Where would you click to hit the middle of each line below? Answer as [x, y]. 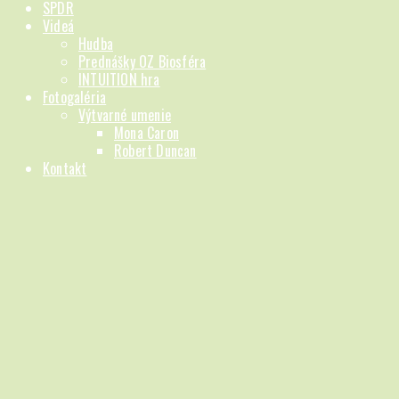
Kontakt [65, 169]
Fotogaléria [75, 98]
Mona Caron [147, 133]
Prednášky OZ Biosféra [142, 62]
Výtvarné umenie [125, 115]
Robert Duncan [155, 151]
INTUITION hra [119, 80]
